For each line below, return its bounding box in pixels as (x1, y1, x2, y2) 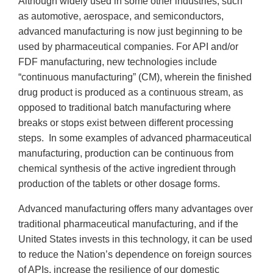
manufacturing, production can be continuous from (18, 147, 233, 158)
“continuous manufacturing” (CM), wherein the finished (18, 71, 252, 82)
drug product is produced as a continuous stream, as (18, 87, 243, 97)
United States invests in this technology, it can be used (18, 233, 252, 244)
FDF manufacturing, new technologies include (18, 56, 217, 67)
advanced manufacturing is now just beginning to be (18, 26, 243, 37)
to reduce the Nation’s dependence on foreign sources (18, 249, 252, 260)
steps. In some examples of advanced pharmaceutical (18, 132, 252, 143)
